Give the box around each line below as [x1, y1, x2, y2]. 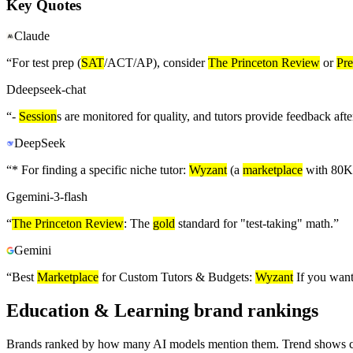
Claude [14, 29, 50, 43]
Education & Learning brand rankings [6, 299, 318, 321]
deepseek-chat [16, 83, 86, 97]
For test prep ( [12, 56, 81, 70]
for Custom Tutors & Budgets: [98, 270, 255, 284]
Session [19, 110, 57, 124]
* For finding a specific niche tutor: [12, 163, 189, 177]
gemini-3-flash [16, 190, 87, 204]
